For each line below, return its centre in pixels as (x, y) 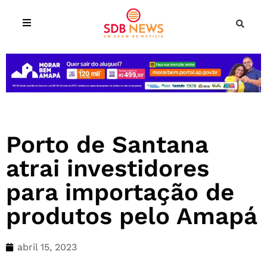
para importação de (120, 192)
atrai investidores (108, 168)
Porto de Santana (107, 144)
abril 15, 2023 (47, 247)
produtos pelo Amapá (132, 216)
